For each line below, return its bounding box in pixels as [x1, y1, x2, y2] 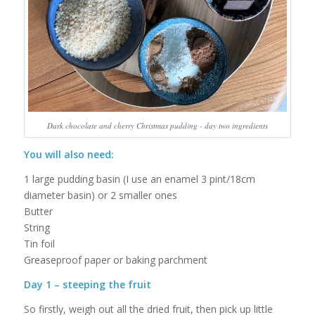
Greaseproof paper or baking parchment [23, 253, 207, 267]
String [23, 221, 50, 235]
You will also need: [23, 148, 114, 162]
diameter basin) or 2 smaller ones [23, 188, 177, 202]
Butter [23, 205, 53, 219]
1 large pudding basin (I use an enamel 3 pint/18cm [23, 172, 255, 186]
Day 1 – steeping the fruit [23, 278, 151, 292]
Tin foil [23, 237, 55, 251]
